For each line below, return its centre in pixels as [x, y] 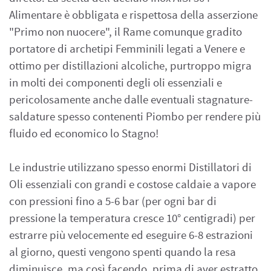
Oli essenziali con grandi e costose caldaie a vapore [132, 185]
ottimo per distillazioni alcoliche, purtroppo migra [130, 66]
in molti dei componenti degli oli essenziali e [116, 83]
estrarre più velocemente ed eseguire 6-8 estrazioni [131, 236]
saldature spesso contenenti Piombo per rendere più [135, 117]
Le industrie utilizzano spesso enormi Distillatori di [130, 168]
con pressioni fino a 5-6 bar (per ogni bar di [113, 202]
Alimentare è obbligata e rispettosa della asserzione [133, 15]
